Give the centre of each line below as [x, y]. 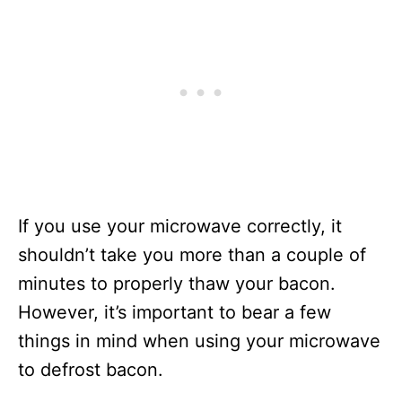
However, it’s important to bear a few [175, 312]
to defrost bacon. [91, 370]
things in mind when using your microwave [199, 341]
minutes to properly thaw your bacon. [177, 284]
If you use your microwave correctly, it [180, 226]
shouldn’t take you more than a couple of [192, 255]
